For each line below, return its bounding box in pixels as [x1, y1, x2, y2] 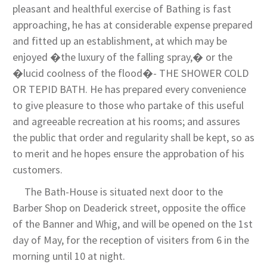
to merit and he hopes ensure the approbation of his [13, 147, 244, 161]
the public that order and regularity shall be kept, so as [13, 131, 254, 145]
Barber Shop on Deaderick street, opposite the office [13, 201, 246, 215]
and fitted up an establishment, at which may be [13, 34, 227, 48]
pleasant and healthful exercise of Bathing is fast [13, 2, 231, 16]
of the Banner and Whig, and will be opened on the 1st [13, 217, 253, 231]
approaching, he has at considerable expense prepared [13, 18, 253, 32]
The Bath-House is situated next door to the [13, 185, 223, 199]
